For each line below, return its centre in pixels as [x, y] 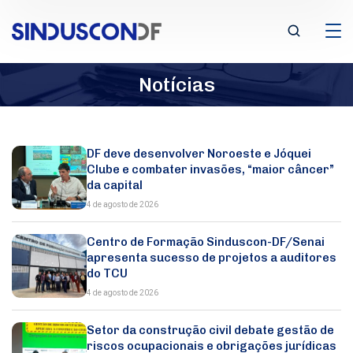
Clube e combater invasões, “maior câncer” [211, 169]
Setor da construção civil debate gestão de [211, 330]
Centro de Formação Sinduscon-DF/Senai [206, 242]
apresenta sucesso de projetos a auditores [212, 258]
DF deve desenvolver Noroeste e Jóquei [199, 154]
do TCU [108, 273]
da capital [115, 185]
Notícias [176, 84]
